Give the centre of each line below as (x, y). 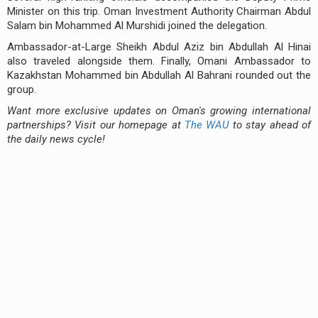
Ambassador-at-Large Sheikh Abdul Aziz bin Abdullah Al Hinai (159, 46)
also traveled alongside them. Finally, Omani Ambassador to (159, 61)
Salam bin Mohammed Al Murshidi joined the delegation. (137, 25)
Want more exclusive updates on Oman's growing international (159, 110)
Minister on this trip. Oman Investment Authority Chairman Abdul (159, 11)
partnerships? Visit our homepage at (96, 125)
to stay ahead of (270, 125)
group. (22, 89)
